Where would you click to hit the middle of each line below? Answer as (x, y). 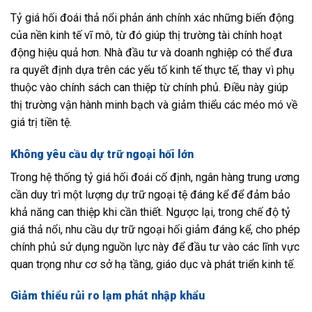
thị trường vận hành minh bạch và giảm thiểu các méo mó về (154, 104)
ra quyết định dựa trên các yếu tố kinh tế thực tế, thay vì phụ (153, 70)
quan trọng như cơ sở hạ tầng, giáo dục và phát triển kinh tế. (153, 264)
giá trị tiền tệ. (41, 122)
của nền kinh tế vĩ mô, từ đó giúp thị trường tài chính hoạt (146, 35)
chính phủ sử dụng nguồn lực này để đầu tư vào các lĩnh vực (155, 247)
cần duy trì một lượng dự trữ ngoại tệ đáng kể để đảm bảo (150, 194)
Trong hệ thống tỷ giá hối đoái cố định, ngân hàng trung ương (155, 177)
